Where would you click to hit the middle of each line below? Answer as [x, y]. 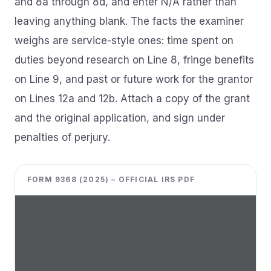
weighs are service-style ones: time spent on [124, 41]
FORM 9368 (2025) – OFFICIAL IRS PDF [111, 179]
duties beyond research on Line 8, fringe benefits [134, 60]
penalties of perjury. [62, 137]
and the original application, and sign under [120, 118]
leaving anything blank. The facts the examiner [129, 21]
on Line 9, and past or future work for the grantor [134, 79]
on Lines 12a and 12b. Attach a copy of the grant [132, 99]
